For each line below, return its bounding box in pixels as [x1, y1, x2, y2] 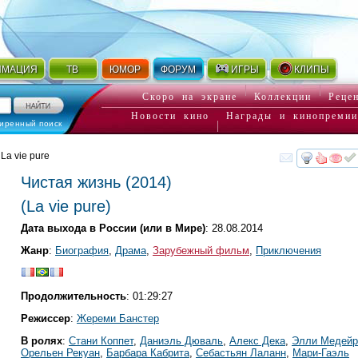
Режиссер [21, 312, 70, 324]
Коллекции [254, 91, 312, 102]
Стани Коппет [69, 334, 133, 347]
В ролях [21, 334, 62, 347]
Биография [55, 244, 109, 257]
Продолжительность [21, 289, 126, 302]
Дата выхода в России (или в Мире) [21, 221, 205, 234]
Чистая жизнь [21, 173, 121, 191]
